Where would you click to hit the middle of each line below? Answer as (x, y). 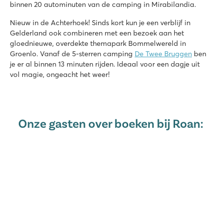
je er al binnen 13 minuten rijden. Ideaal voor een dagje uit (105, 64)
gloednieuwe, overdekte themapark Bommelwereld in (98, 43)
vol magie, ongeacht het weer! (60, 74)
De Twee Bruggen (163, 54)
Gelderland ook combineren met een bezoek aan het (97, 33)
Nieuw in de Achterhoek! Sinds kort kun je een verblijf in (100, 22)
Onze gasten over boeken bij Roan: (110, 123)
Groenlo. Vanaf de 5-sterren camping (72, 54)
